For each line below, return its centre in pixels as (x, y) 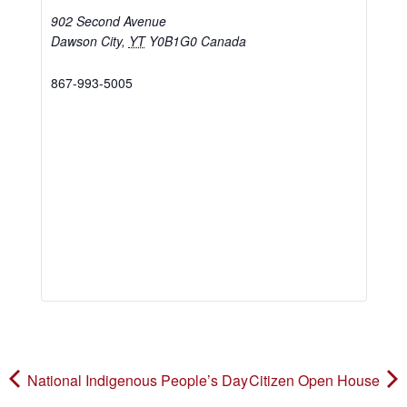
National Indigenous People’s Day (136, 381)
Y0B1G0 (173, 41)
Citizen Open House (316, 381)
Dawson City (86, 41)
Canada (223, 41)
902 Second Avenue (108, 21)
